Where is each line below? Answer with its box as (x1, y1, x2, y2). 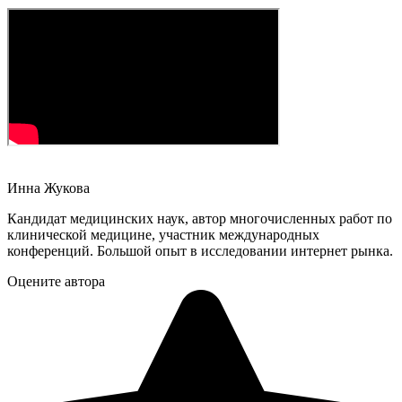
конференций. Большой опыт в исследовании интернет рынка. (7, 243, 393, 259)
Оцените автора (7, 274, 105, 290)
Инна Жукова (7, 180, 90, 197)
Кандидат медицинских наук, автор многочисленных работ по (7, 211, 392, 227)
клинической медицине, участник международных (7, 227, 319, 243)
